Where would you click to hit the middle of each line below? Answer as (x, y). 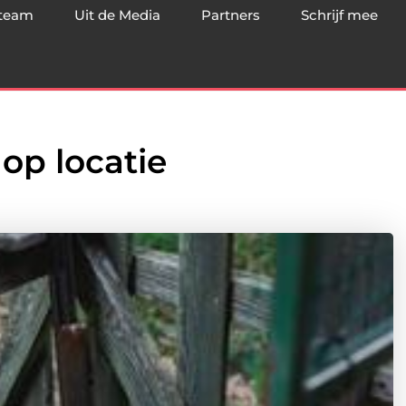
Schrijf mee (339, 15)
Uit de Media (117, 15)
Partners (231, 15)
